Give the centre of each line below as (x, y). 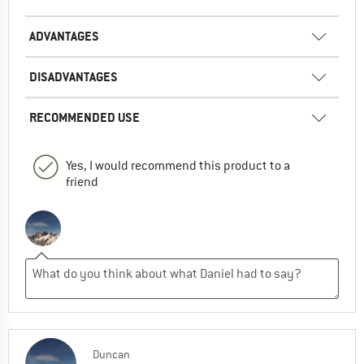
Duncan (111, 355)
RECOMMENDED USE (84, 118)
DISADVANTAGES (74, 77)
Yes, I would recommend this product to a (178, 166)
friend (82, 182)
